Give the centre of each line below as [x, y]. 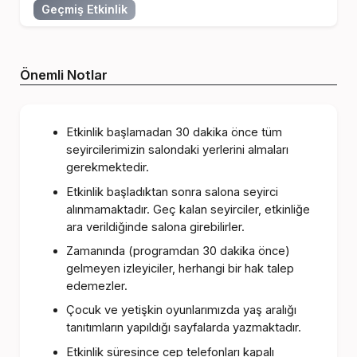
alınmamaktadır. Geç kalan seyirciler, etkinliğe [188, 209]
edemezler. [96, 286]
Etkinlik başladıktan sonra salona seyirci [172, 192]
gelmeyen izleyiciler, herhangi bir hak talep [180, 269]
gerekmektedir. [107, 168]
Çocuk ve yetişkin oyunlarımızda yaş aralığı [181, 310]
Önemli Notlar [64, 75]
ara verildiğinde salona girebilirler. [155, 227]
